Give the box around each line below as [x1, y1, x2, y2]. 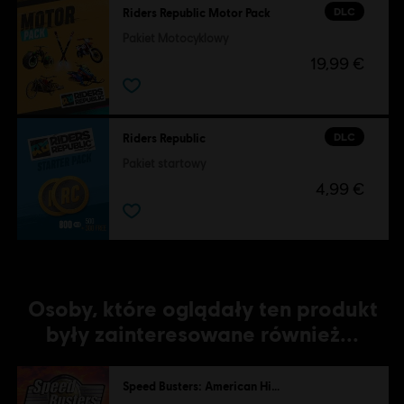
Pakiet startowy [122, 156, 206, 170]
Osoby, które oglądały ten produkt [27, 294, 378, 321]
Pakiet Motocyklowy [122, 32, 228, 46]
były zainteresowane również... [46, 319, 360, 346]
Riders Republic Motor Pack [122, 5, 271, 21]
